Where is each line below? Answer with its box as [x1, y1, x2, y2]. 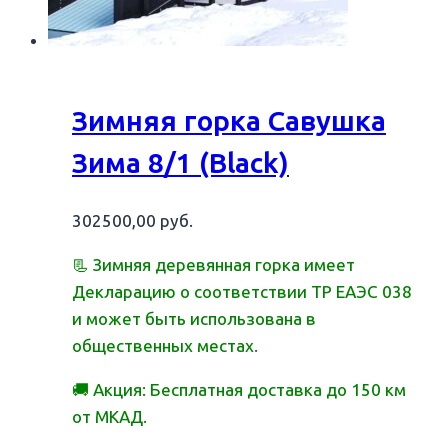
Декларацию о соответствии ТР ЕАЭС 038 [72, 282, 412, 303]
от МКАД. [72, 407, 147, 428]
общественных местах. [72, 336, 258, 357]
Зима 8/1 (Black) [72, 146, 289, 180]
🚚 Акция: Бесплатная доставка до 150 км [72, 380, 406, 401]
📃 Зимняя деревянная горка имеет [72, 255, 355, 276]
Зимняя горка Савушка [72, 104, 386, 138]
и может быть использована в [72, 309, 316, 330]
